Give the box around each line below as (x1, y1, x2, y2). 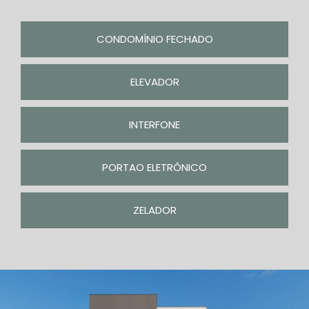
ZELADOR (132, 203, 177, 217)
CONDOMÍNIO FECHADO (96, 32, 213, 46)
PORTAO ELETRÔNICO (102, 160, 207, 175)
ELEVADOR (130, 74, 179, 89)
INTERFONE (129, 117, 180, 132)
